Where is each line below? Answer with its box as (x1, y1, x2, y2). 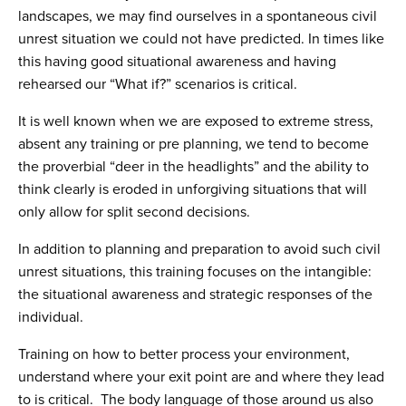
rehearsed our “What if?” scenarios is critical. (18, 75, 297, 93)
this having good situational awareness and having (18, 53, 336, 71)
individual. (18, 308, 83, 326)
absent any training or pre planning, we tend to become (18, 135, 369, 153)
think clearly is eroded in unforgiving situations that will (18, 180, 367, 198)
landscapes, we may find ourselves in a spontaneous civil (18, 7, 377, 25)
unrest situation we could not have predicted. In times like (18, 30, 384, 48)
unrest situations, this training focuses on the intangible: (18, 263, 372, 281)
